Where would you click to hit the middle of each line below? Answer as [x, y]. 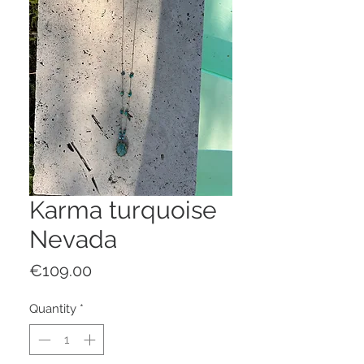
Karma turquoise [123, 210]
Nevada [73, 239]
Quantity [53, 308]
